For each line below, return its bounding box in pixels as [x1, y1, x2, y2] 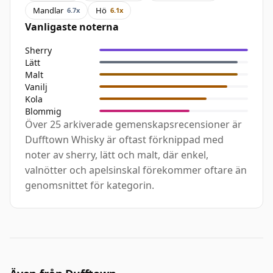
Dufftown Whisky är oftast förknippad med [25, 133, 224, 147]
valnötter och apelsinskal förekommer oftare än [25, 163, 247, 177]
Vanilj [25, 80, 48, 93]
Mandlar [33, 4, 63, 16]
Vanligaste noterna [25, 20, 119, 34]
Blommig [25, 105, 62, 117]
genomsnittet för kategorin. [25, 179, 154, 193]
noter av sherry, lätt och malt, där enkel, [25, 148, 208, 162]
